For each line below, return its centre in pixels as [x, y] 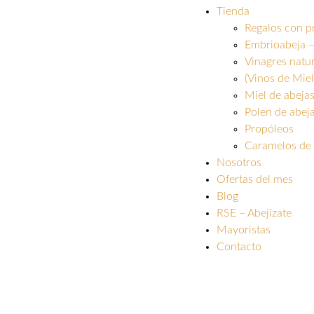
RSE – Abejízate [254, 213]
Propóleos [269, 129]
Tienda [233, 11]
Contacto [239, 247]
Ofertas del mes [254, 179]
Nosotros [239, 163]
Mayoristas [243, 230]
